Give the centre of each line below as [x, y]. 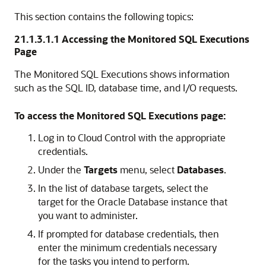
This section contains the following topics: [104, 17]
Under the [61, 170]
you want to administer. [88, 216]
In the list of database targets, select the [123, 188]
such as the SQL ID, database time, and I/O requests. [126, 88]
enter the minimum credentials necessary [127, 248]
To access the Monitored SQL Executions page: [120, 116]
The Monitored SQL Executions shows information [122, 74]
